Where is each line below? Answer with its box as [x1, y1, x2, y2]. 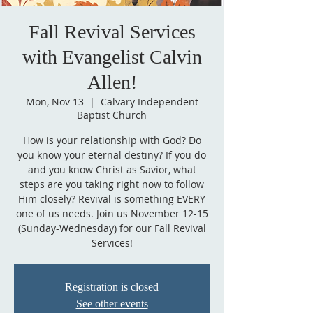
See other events [75, 298, 148, 310]
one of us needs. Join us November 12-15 [15, 207, 208, 220]
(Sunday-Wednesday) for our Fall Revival [17, 221, 206, 235]
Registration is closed [65, 281, 159, 293]
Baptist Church [77, 108, 147, 122]
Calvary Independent [100, 95, 198, 108]
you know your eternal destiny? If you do [17, 148, 206, 161]
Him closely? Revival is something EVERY [18, 192, 205, 205]
